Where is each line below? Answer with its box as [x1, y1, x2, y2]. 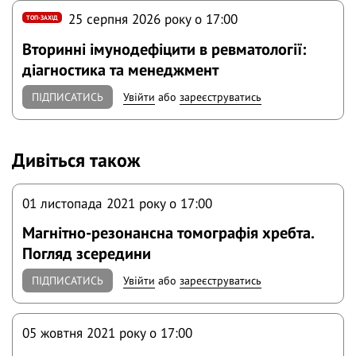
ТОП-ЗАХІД [26, 13, 59, 21]
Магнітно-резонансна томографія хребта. [22, 221, 315, 243]
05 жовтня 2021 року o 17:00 [22, 323, 193, 342]
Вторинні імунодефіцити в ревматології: [22, 37, 307, 60]
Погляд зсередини [22, 242, 152, 264]
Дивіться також [12, 147, 141, 172]
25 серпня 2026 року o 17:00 [68, 10, 238, 29]
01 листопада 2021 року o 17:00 [22, 193, 213, 212]
